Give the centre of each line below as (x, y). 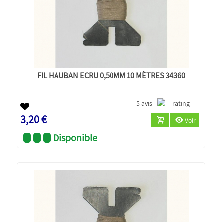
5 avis (144, 103)
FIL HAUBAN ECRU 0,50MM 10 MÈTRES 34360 (111, 75)
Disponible (75, 138)
